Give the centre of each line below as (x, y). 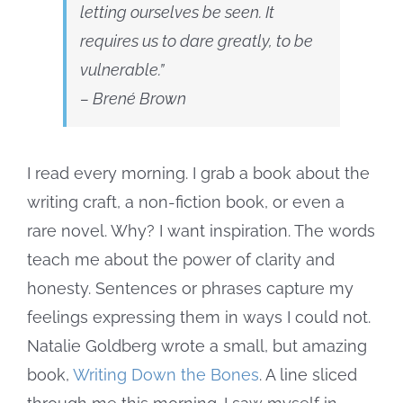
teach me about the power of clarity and (181, 259)
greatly (243, 40)
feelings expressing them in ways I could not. (199, 317)
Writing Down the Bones (166, 374)
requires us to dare (149, 40)
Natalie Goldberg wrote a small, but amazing (197, 345)
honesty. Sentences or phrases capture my (190, 288)
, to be (291, 40)
